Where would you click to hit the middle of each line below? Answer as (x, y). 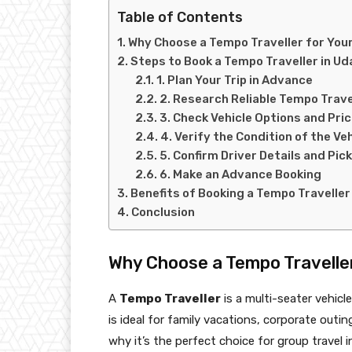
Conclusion (163, 213)
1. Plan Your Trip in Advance (234, 81)
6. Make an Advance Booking (240, 175)
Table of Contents (180, 18)
